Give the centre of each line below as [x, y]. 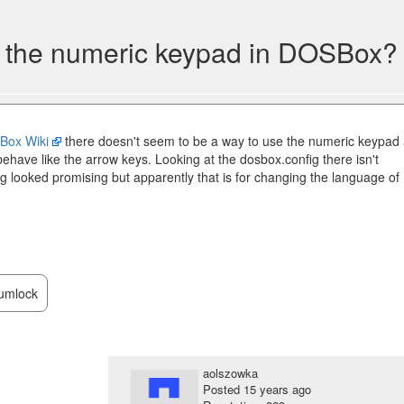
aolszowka [230, 373]
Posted [223, 389]
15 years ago [277, 389]
